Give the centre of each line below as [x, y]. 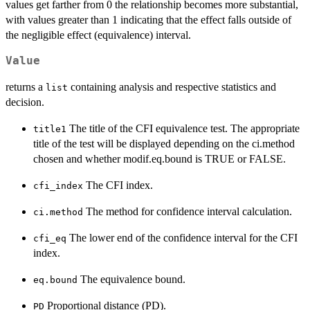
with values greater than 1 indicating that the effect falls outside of [148, 20]
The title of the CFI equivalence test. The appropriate [183, 129]
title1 [50, 129]
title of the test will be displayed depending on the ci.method [164, 144]
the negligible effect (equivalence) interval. [98, 35]
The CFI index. [118, 185]
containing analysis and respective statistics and [172, 87]
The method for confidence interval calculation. [188, 212]
